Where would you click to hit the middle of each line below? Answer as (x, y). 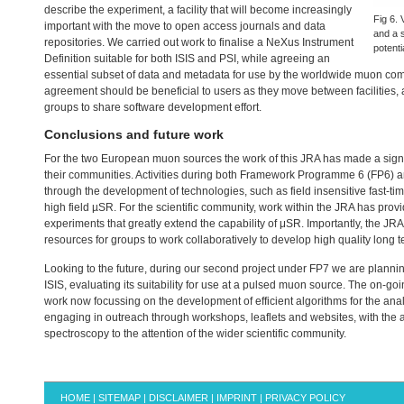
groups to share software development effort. (153, 107)
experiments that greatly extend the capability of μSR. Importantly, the (214, 224)
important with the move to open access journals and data (185, 26)
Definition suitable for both (110, 59)
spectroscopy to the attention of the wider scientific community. (195, 334)
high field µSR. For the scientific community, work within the (189, 207)
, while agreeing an (283, 59)
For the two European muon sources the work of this (172, 159)
